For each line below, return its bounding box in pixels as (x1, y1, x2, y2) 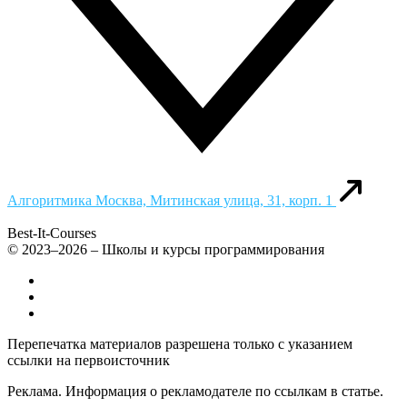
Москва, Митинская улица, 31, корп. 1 (95, 192, 333, 208)
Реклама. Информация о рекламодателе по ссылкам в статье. (7, 382, 383, 399)
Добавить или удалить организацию (44, 288, 268, 304)
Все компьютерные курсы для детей (44, 272, 267, 288)
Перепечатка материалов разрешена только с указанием (7, 335, 352, 352)
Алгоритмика (7, 192, 95, 208)
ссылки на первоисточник (7, 352, 170, 368)
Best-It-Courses (7, 224, 96, 241)
